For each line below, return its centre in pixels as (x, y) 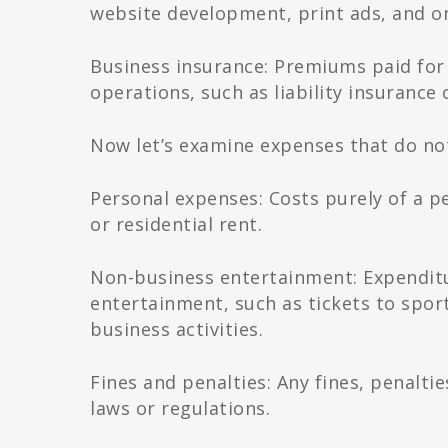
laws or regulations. (180, 408)
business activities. (176, 329)
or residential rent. (176, 224)
